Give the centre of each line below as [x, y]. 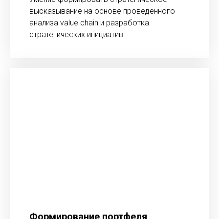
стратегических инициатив [76, 34]
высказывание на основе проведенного [102, 11]
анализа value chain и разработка [89, 23]
